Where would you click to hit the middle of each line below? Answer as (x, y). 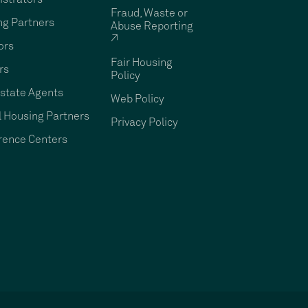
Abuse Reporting (152, 26)
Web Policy (137, 99)
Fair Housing (141, 63)
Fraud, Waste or (149, 13)
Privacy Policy (144, 122)
